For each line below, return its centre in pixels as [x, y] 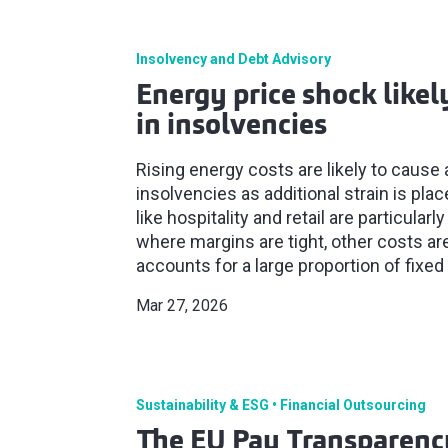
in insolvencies [231, 127]
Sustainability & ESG [202, 405]
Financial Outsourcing [353, 405]
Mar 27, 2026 [182, 306]
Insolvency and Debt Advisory [233, 59]
